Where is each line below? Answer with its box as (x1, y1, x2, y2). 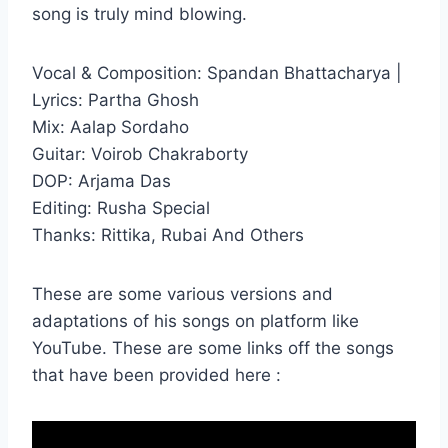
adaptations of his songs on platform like (32, 311, 359, 332)
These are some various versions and (32, 284, 333, 305)
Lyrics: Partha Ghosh (32, 90, 199, 111)
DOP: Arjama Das (32, 171, 171, 192)
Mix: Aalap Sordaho (32, 117, 189, 138)
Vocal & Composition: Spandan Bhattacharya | (32, 63, 402, 84)
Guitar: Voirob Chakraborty (32, 144, 248, 165)
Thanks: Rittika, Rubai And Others (32, 225, 304, 246)
